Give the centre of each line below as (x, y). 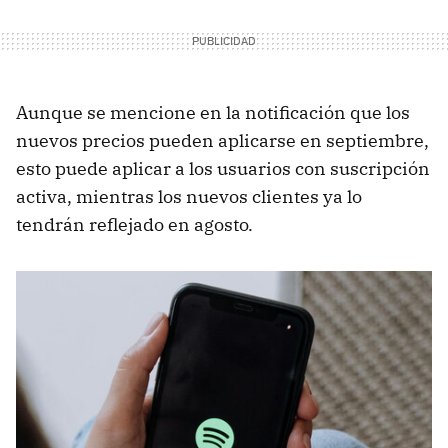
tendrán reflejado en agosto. (134, 225)
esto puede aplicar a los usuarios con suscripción (223, 169)
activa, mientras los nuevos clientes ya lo (189, 197)
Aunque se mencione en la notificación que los (213, 113)
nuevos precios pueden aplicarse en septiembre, (222, 141)
